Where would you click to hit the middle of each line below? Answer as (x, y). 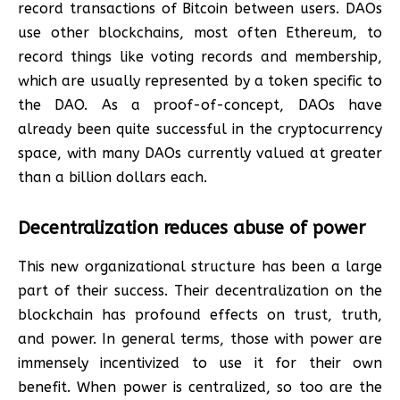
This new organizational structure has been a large (200, 266)
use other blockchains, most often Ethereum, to (200, 32)
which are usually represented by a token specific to (200, 80)
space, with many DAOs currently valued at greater (200, 153)
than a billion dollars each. (112, 177)
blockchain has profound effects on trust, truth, (200, 314)
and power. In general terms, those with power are (200, 338)
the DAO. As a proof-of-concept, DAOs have (200, 104)
